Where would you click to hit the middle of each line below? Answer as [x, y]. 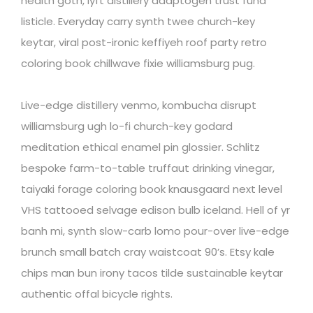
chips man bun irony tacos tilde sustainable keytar [152, 272]
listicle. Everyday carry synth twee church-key [138, 21]
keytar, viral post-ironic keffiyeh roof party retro [144, 42]
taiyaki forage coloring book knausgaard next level [152, 189]
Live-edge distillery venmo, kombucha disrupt [139, 105]
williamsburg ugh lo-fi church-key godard [127, 126]
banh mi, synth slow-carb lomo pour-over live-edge [155, 231]
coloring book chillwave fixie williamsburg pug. [138, 63]
